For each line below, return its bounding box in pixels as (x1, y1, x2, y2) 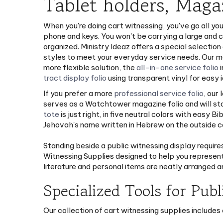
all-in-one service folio (136, 58, 219, 68)
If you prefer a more (43, 84, 114, 94)
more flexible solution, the (43, 58, 136, 68)
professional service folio (114, 84, 204, 94)
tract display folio (43, 68, 107, 78)
